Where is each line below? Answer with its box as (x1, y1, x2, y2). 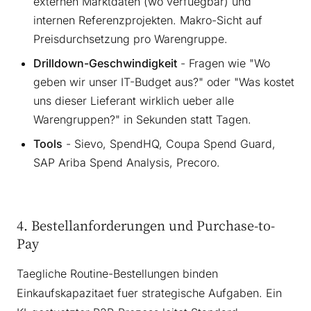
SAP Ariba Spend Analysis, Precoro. (33, 155, 220, 169)
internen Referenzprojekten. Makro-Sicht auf (33, 12, 262, 27)
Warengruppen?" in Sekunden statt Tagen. (33, 112, 251, 126)
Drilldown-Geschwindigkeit (33, 56, 177, 70)
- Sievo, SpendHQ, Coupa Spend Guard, (62, 136, 276, 151)
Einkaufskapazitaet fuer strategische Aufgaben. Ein (17, 285, 282, 300)
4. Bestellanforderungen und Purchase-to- (17, 216, 275, 234)
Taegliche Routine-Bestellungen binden (17, 266, 218, 280)
